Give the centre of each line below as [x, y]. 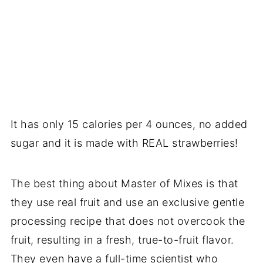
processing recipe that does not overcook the [128, 221]
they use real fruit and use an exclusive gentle [127, 202]
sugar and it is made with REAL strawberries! [124, 143]
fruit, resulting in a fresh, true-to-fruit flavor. [122, 240]
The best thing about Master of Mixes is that [124, 183]
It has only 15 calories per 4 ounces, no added [129, 124]
